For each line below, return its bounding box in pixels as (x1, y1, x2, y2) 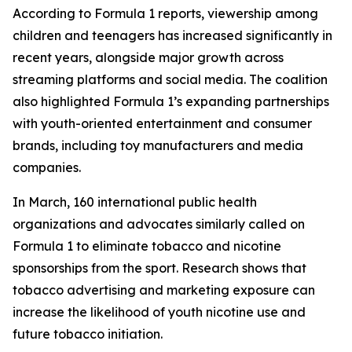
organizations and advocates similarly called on (13, 216, 305, 232)
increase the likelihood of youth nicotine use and (13, 304, 306, 320)
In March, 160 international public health (13, 194, 257, 210)
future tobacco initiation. (13, 326, 169, 342)
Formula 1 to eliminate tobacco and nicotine (13, 238, 281, 254)
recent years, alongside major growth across (13, 49, 284, 65)
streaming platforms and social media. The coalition (13, 71, 328, 87)
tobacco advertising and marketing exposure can (13, 282, 315, 298)
